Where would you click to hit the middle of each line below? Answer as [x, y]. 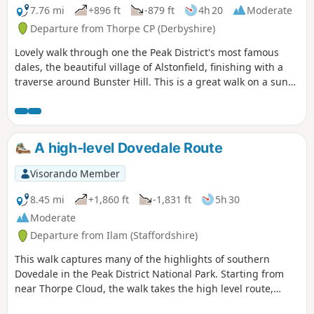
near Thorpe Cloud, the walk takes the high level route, [144, 289]
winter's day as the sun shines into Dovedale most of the [148, 96]
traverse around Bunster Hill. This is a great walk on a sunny [157, 81]
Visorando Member [75, 173]
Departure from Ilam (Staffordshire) [114, 235]
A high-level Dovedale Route [127, 148]
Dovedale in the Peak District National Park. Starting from [149, 274]
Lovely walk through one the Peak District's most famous [147, 52]
